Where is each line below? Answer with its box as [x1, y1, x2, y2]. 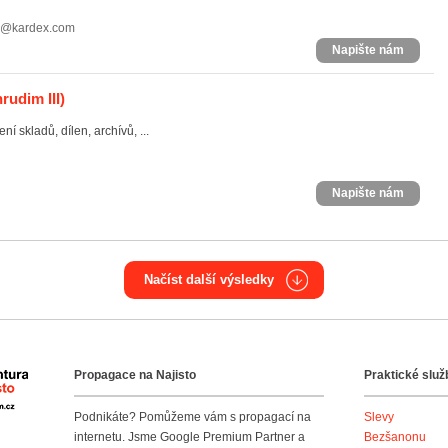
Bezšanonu [364, 430, 426, 444]
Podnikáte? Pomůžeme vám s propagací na [74, 410, 311, 424]
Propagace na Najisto [74, 368, 196, 382]
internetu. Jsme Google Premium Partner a [74, 430, 305, 444]
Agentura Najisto [28, 373, 119, 387]
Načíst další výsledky [144, 272, 274, 287]
